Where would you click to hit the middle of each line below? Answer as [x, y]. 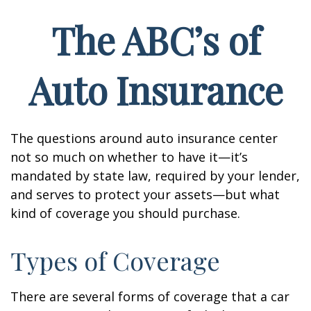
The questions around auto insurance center [144, 138]
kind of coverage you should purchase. [125, 213]
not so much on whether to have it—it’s [129, 157]
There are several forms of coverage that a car [150, 296]
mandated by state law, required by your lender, [155, 176]
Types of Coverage [115, 260]
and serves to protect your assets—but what [145, 194]
